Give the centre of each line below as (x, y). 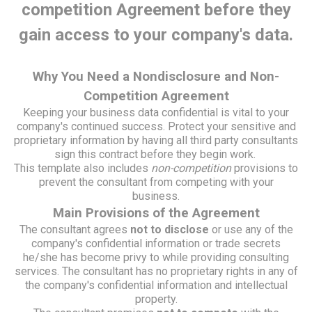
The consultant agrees (75, 229)
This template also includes (83, 168)
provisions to (266, 168)
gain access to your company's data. (156, 35)
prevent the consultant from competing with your (156, 182)
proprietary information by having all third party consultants (156, 140)
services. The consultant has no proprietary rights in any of (156, 271)
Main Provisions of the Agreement (156, 213)
